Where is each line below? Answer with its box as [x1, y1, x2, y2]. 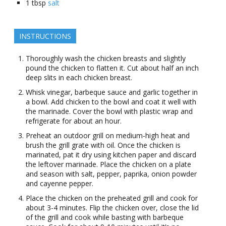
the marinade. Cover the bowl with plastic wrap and [25, 106, 193, 117]
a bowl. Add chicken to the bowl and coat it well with [25, 97, 196, 107]
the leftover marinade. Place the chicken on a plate [25, 159, 191, 169]
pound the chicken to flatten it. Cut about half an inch [25, 63, 199, 73]
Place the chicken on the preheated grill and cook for [25, 193, 198, 203]
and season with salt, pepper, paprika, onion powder [25, 169, 197, 179]
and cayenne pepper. [25, 179, 93, 189]
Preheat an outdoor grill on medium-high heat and [25, 131, 190, 141]
